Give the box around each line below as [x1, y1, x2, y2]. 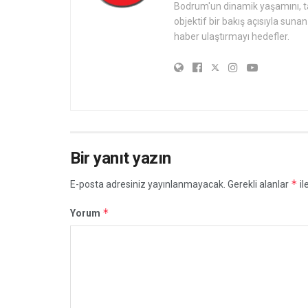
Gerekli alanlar [228, 178, 291, 190]
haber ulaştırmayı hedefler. [174, 30, 289, 42]
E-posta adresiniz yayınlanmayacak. [70, 178, 225, 190]
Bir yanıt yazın [70, 148, 171, 168]
